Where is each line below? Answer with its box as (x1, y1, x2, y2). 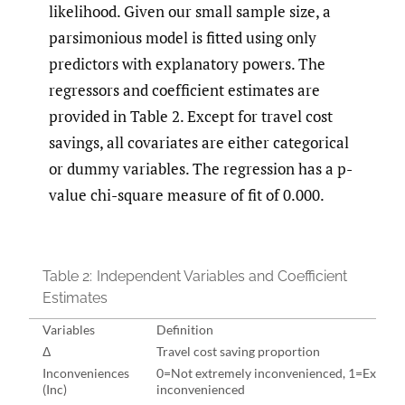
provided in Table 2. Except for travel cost (49, 106, 333, 127)
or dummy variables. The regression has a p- (49, 158, 353, 180)
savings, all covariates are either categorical (49, 132, 349, 154)
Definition (156, 321, 213, 337)
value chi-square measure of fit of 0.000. (49, 184, 325, 206)
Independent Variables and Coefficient (97, 267, 347, 285)
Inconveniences (42, 364, 129, 381)
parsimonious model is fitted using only (49, 27, 316, 49)
